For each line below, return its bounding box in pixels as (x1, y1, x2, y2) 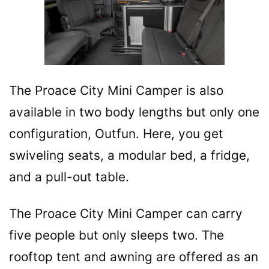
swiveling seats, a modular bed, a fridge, (9, 148, 250, 163)
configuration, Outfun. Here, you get (9, 126, 223, 142)
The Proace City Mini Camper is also (9, 83, 223, 98)
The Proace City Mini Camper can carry (9, 206, 243, 222)
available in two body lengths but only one (9, 104, 259, 120)
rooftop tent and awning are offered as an (9, 249, 258, 265)
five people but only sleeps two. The (9, 228, 224, 243)
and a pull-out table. (9, 169, 129, 185)
